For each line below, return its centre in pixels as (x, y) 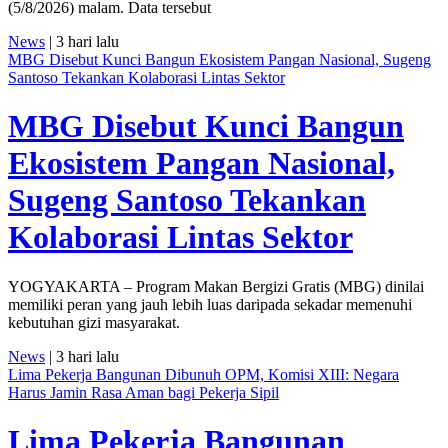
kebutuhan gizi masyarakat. (94, 322)
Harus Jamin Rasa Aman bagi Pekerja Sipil (143, 392)
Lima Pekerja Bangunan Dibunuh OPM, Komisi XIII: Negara (203, 374)
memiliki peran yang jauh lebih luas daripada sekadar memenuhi (210, 304)
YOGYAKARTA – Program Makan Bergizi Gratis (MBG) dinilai (216, 286)
